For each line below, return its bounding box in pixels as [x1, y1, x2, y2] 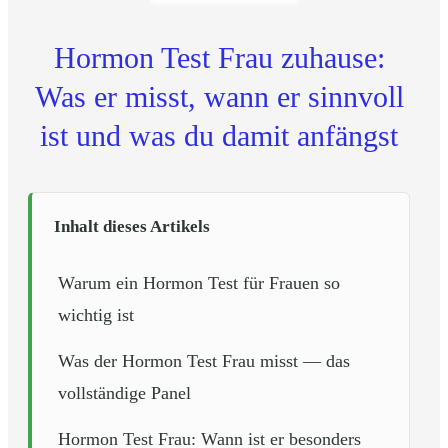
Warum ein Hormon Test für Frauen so [58, 273, 340, 293]
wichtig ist [58, 305, 134, 325]
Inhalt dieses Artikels [54, 217, 210, 236]
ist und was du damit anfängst [40, 119, 398, 152]
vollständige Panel [58, 383, 191, 403]
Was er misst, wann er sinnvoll [34, 80, 404, 113]
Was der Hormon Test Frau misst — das [58, 351, 350, 371]
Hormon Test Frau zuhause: [53, 41, 385, 74]
